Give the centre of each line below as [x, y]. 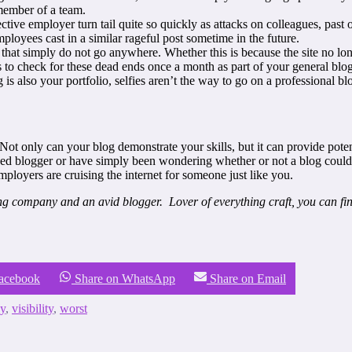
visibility [33, 308]
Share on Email [248, 278]
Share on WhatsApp [125, 278]
